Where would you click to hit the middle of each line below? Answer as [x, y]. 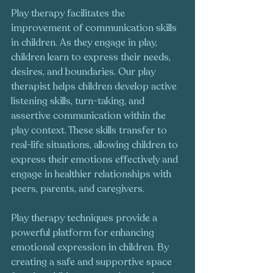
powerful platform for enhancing [84, 233]
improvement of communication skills [95, 28]
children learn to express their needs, [92, 58]
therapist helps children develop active [95, 87]
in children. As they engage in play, [85, 43]
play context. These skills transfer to [90, 131]
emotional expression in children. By [91, 248]
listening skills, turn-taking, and [79, 101]
